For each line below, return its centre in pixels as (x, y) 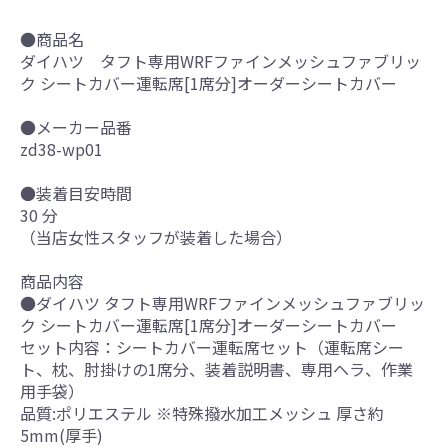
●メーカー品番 (76, 126)
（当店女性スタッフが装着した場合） (156, 236)
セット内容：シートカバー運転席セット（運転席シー (212, 346)
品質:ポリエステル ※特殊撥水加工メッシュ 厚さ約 (202, 412)
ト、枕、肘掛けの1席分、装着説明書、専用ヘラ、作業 (216, 368)
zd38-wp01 (61, 148)
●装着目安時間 (76, 192)
